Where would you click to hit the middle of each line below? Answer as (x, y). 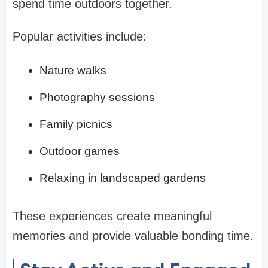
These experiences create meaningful (112, 216)
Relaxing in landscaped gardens (123, 178)
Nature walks (73, 70)
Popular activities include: (80, 36)
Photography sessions (97, 97)
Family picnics (76, 124)
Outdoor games (80, 151)
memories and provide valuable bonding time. (133, 235)
